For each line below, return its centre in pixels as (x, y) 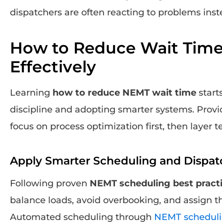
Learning (31, 92)
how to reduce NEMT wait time (124, 92)
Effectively (53, 66)
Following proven (50, 183)
